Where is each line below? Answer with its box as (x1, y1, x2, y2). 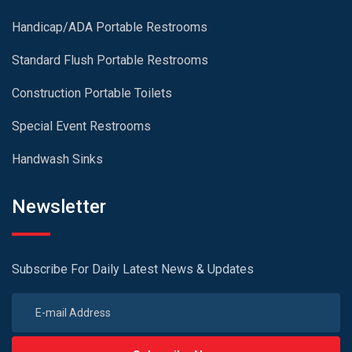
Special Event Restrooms (12, 119, 151, 134)
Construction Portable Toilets (12, 86, 172, 101)
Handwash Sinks (12, 152, 103, 167)
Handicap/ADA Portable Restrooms (12, 20, 207, 35)
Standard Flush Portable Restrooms (12, 53, 208, 68)
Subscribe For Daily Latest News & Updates (12, 262, 254, 277)
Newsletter (12, 196, 106, 218)
